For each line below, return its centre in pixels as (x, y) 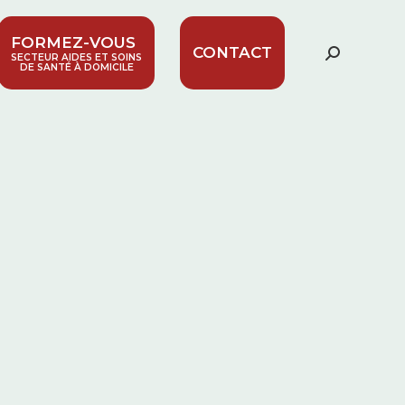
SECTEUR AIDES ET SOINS (76, 57)
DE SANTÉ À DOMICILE (76, 67)
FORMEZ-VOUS (73, 42)
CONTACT (232, 52)
